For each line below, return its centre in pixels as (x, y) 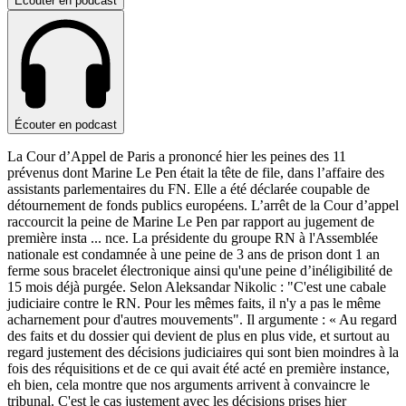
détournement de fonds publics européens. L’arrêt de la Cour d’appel (203, 206)
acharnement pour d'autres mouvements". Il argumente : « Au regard (202, 320)
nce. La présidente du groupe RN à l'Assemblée (242, 238)
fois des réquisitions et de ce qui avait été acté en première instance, (198, 369)
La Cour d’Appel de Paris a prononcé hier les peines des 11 (177, 157)
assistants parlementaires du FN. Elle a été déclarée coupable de (188, 189)
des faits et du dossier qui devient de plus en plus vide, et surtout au (198, 336)
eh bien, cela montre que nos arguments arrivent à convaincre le (188, 385)
